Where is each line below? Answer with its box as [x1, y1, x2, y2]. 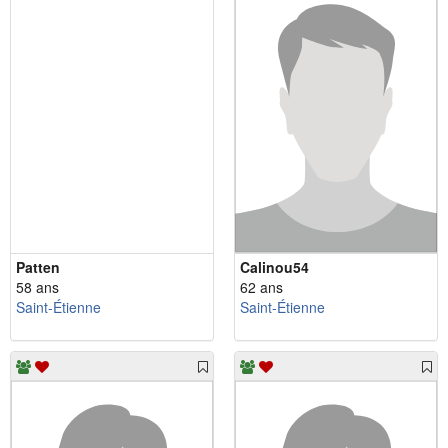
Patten [16, 256, 60, 277]
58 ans [16, 276, 59, 297]
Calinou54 [240, 256, 309, 277]
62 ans [240, 276, 283, 297]
